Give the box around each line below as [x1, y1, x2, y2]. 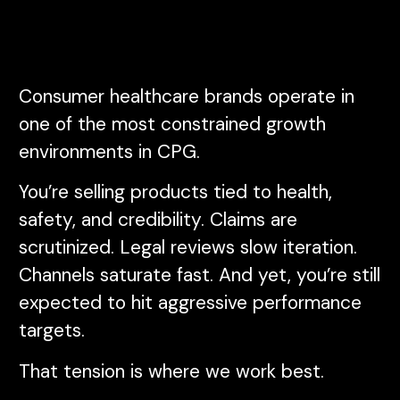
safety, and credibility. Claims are [19, 207, 297, 233]
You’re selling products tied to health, [19, 179, 332, 205]
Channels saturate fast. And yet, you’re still [19, 262, 380, 288]
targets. [19, 318, 85, 344]
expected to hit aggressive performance [19, 290, 362, 316]
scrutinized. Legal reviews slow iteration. [19, 235, 357, 261]
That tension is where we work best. [19, 358, 324, 384]
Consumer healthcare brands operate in [19, 84, 354, 109]
